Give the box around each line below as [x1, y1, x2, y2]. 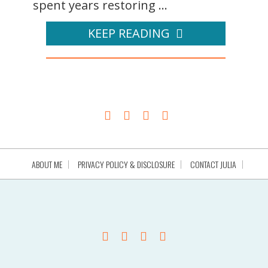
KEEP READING [88, 25, 170, 42]
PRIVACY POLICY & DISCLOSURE [77, 158, 175, 171]
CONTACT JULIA [190, 158, 236, 171]
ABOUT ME [31, 158, 62, 171]
